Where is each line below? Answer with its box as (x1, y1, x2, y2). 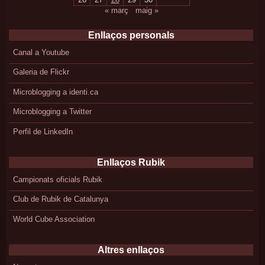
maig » (135, 5, 159, 15)
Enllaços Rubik (97, 157, 165, 167)
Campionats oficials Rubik (12, 174, 102, 184)
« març (105, 5, 128, 15)
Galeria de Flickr (12, 67, 69, 77)
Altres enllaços (98, 244, 164, 255)
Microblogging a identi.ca (12, 87, 98, 96)
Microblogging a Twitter (12, 107, 92, 117)
